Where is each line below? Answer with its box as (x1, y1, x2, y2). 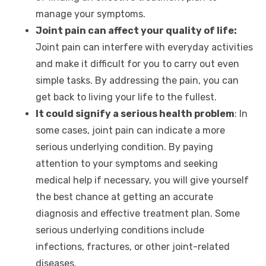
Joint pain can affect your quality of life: (36, 25, 237, 37)
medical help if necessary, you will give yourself (36, 175, 249, 186)
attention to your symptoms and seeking (36, 158, 218, 170)
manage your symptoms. (36, 8, 145, 20)
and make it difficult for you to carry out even (36, 58, 239, 70)
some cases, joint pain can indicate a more (36, 125, 225, 137)
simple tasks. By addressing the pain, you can (36, 75, 239, 87)
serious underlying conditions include (36, 224, 204, 236)
